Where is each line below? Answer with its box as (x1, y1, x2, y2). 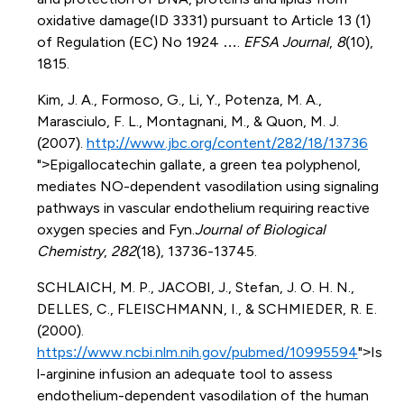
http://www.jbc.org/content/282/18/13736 (86, 134, 368, 151)
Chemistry (36, 243, 104, 259)
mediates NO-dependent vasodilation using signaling (36, 178, 379, 194)
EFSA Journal (243, 33, 329, 50)
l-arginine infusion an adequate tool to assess (36, 365, 333, 381)
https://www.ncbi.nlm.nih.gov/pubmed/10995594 (36, 344, 358, 360)
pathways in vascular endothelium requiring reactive (36, 199, 370, 216)
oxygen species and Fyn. (36, 221, 195, 237)
